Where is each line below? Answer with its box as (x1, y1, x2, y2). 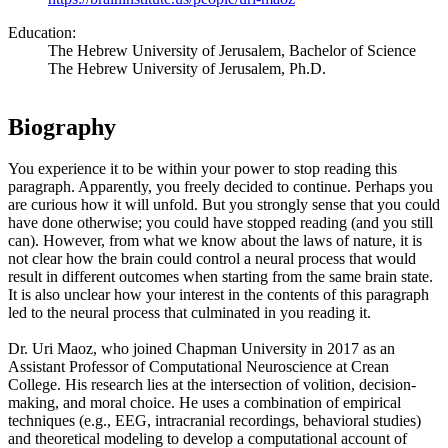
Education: (8, 23, 76, 41)
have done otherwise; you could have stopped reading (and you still (8, 214, 433, 232)
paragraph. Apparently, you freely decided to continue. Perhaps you (8, 178, 433, 196)
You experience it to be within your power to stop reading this (8, 160, 397, 178)
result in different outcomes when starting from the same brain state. (8, 268, 433, 286)
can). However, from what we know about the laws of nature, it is (8, 232, 422, 250)
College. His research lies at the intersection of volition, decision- (8, 376, 416, 394)
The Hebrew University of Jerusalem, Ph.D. (48, 59, 326, 77)
